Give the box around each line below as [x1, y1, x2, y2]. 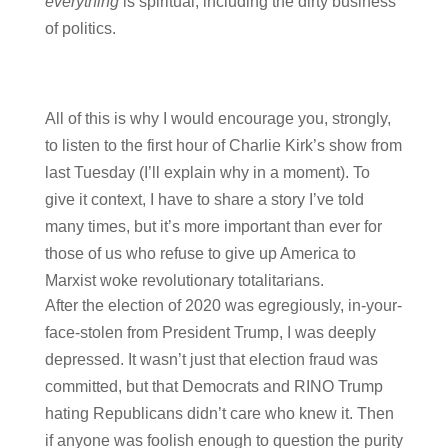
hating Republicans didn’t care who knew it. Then [44, 404, 394, 422]
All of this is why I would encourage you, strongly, [44, 109, 391, 127]
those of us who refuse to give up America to [44, 244, 356, 262]
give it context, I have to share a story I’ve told [44, 190, 364, 208]
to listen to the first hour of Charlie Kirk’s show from [44, 136, 402, 154]
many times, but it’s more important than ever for [44, 217, 382, 235]
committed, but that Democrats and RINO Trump [44, 377, 383, 395]
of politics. [44, 19, 116, 37]
